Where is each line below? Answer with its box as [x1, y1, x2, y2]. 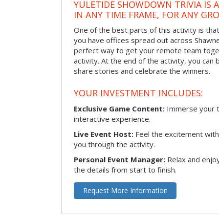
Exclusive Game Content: [74, 103, 165, 113]
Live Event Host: [74, 129, 133, 139]
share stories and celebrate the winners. [74, 66, 210, 76]
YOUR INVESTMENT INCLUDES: [74, 87, 203, 99]
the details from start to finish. [74, 164, 176, 175]
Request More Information [83, 185, 168, 195]
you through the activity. [74, 139, 155, 149]
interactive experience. [74, 113, 151, 124]
